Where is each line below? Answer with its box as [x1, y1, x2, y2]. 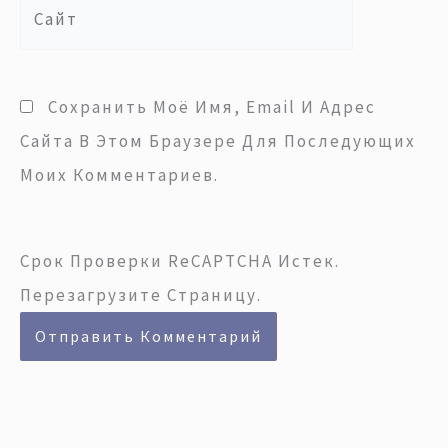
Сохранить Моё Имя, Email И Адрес [48, 95, 376, 118]
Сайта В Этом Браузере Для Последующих [20, 129, 416, 152]
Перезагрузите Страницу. [20, 284, 262, 307]
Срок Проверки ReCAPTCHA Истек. [20, 250, 340, 273]
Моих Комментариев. [20, 163, 219, 186]
